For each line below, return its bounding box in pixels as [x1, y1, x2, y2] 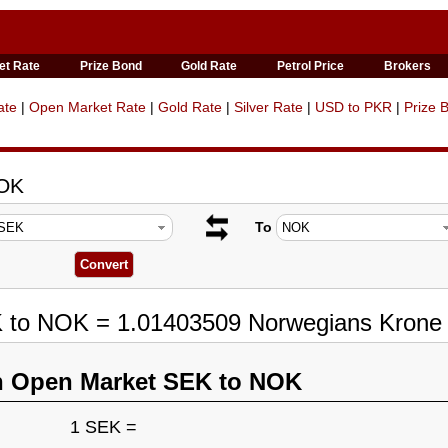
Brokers [384, 59, 432, 73]
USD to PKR [315, 99, 392, 115]
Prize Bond [79, 59, 142, 73]
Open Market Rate [29, 99, 146, 115]
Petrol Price [277, 59, 345, 73]
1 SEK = [70, 417, 137, 437]
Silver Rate [234, 99, 303, 115]
